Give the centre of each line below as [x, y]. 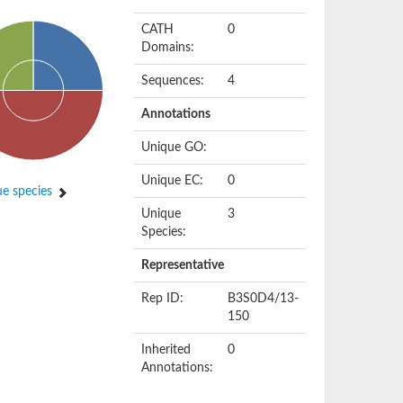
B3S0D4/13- [264, 299]
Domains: [168, 48]
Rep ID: [163, 299]
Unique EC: [173, 181]
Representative [183, 265]
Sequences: [173, 81]
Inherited [166, 350]
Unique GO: [175, 148]
